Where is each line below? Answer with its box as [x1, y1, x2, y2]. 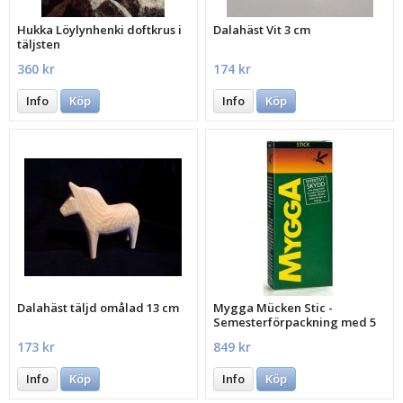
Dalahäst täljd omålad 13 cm [17, 300, 180, 317]
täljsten [17, 35, 61, 52]
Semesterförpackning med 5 [213, 314, 377, 331]
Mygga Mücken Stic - [213, 300, 334, 317]
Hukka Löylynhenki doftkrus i [17, 21, 183, 38]
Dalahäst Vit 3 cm [213, 21, 311, 38]
